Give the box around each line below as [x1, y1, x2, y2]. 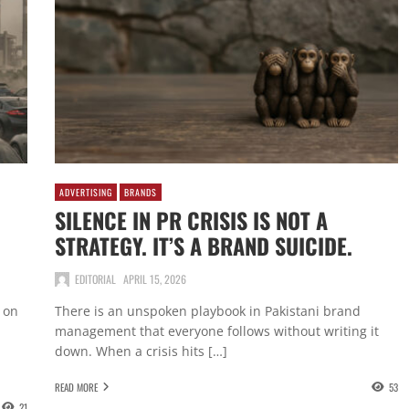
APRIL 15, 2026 [122, 270, 186, 287]
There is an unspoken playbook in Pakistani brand [54, 301, 361, 320]
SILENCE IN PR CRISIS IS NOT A [54, 204, 328, 237]
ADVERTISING [58, 184, 112, 199]
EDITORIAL [74, 270, 116, 287]
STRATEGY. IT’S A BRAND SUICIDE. [54, 229, 352, 263]
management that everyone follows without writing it [54, 321, 379, 340]
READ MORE [54, 380, 98, 395]
